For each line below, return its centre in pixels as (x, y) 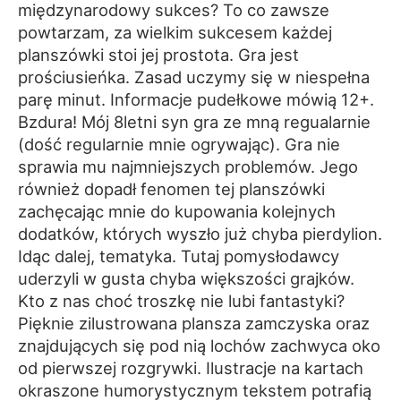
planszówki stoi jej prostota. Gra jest (158, 54)
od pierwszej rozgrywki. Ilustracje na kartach (191, 367)
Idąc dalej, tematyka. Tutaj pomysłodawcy (179, 256)
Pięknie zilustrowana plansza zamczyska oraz (194, 323)
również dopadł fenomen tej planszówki (171, 188)
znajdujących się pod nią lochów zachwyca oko (199, 345)
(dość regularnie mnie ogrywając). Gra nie (179, 144)
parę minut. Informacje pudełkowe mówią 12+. (196, 99)
